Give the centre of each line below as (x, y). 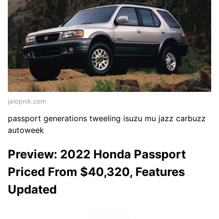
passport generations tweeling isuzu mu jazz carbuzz (107, 118)
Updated (32, 189)
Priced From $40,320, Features (96, 172)
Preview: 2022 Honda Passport (97, 154)
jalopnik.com (27, 101)
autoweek (26, 130)
